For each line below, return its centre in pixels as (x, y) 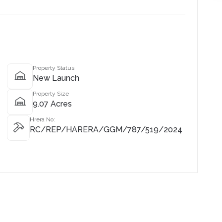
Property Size (51, 94)
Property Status (54, 68)
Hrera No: (42, 119)
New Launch (56, 78)
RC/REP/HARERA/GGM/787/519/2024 (106, 130)
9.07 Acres (52, 104)
